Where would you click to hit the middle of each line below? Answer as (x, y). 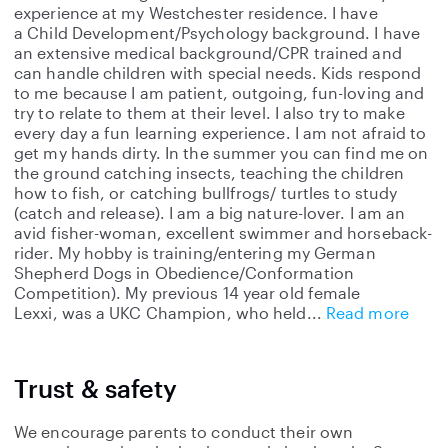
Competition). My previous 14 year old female (187, 292)
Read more (367, 312)
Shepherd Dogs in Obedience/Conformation (184, 272)
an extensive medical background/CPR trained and (208, 52)
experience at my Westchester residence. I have (196, 12)
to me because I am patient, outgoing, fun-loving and (219, 92)
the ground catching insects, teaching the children (209, 172)
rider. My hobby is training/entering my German (195, 252)
